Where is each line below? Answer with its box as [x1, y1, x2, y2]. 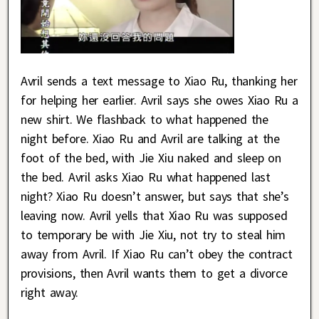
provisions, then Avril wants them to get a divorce [21, 264, 288, 281]
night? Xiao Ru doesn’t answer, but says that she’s [21, 187, 289, 204]
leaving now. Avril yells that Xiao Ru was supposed [21, 206, 288, 224]
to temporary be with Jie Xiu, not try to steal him [21, 226, 286, 243]
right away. [21, 283, 79, 300]
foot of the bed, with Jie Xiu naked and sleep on [21, 149, 281, 166]
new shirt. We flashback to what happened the [21, 110, 268, 127]
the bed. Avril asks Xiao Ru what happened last [21, 168, 271, 185]
